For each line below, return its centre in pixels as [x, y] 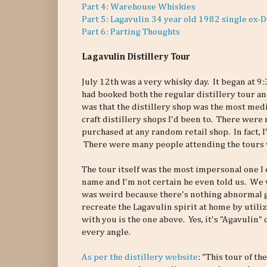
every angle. [106, 232]
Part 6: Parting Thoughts [131, 32]
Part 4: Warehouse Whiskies [139, 7]
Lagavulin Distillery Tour [136, 57]
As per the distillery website [140, 257]
